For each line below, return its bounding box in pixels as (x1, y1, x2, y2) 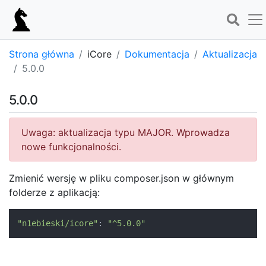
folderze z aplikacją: (9, 186, 100, 198)
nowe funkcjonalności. (21, 141, 121, 153)
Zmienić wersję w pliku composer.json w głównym (9, 172, 234, 184)
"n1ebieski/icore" (17, 218, 98, 228)
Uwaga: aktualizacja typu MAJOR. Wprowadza (21, 126, 230, 138)
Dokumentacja (125, 48, 189, 60)
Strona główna (9, 48, 74, 60)
